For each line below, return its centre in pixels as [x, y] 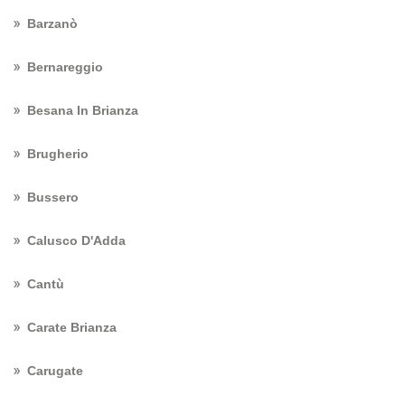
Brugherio [58, 154]
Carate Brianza [72, 327]
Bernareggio [65, 67]
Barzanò [52, 24]
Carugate [55, 371]
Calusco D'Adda [76, 240]
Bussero [53, 197]
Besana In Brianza [83, 110]
